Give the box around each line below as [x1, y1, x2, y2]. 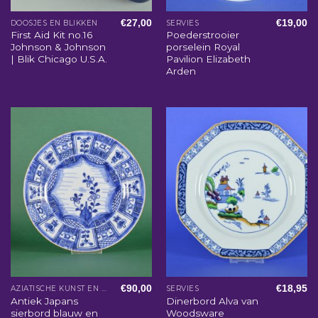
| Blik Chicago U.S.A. [10, 53, 107, 65]
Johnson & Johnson [10, 41, 106, 53]
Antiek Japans [10, 295, 78, 307]
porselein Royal [165, 41, 240, 53]
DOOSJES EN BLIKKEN [10, 18, 98, 28]
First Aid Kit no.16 [10, 29, 92, 41]
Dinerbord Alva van [165, 295, 258, 307]
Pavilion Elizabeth [165, 53, 251, 65]
